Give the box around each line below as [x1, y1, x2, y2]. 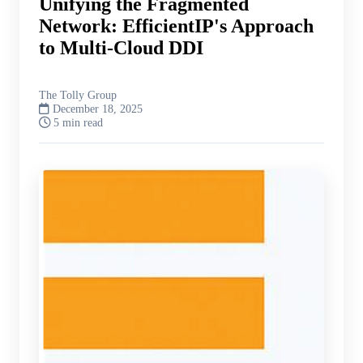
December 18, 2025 [53, 101, 143, 115]
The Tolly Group [39, 88, 117, 101]
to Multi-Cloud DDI [39, 36, 203, 58]
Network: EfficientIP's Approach [39, 15, 314, 36]
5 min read [53, 115, 103, 129]
